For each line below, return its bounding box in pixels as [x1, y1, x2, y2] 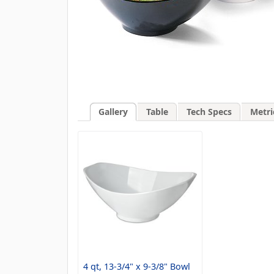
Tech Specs [187, 106, 232, 118]
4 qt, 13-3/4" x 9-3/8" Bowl [83, 260, 190, 272]
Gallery [98, 106, 128, 118]
